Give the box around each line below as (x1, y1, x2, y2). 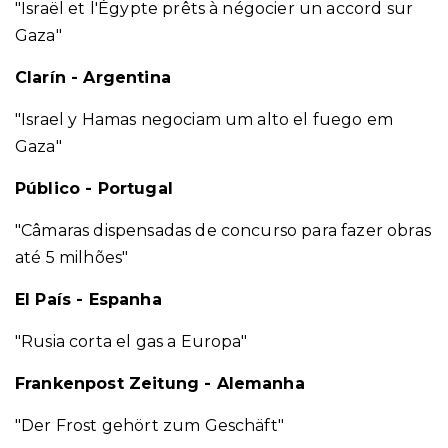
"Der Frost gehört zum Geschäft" (15, 416, 284, 435)
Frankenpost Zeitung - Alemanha (15, 374, 305, 393)
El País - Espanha (15, 290, 162, 309)
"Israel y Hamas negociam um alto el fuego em (15, 110, 394, 129)
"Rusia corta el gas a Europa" (15, 332, 248, 351)
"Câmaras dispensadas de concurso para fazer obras (15, 221, 431, 240)
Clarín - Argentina (15, 68, 171, 87)
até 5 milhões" (15, 248, 129, 267)
